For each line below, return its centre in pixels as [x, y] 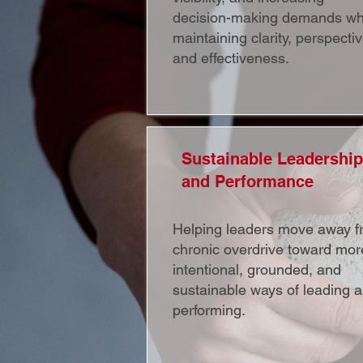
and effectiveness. [231, 58]
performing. [209, 310]
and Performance [248, 181]
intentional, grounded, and [257, 269]
